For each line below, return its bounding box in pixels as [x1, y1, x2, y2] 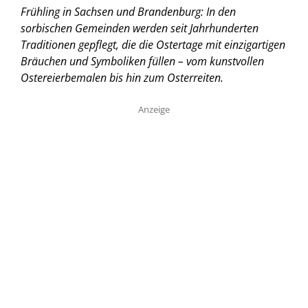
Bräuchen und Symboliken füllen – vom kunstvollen [21, 53, 264, 69]
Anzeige [138, 102, 170, 115]
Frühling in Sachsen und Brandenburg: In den [21, 3, 236, 19]
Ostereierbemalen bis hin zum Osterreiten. [21, 69, 223, 85]
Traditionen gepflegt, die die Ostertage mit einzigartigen [21, 36, 285, 52]
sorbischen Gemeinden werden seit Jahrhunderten [21, 20, 258, 36]
